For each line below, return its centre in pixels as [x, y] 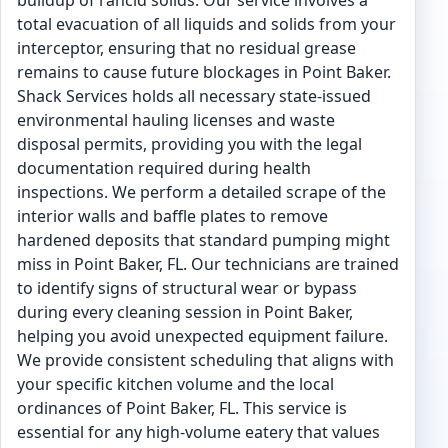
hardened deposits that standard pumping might [203, 240]
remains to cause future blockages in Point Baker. [204, 72]
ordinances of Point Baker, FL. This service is [182, 408]
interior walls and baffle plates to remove [172, 216]
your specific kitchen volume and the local [175, 384]
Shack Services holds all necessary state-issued [194, 96]
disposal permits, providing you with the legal [189, 144]
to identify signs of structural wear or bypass [187, 288]
